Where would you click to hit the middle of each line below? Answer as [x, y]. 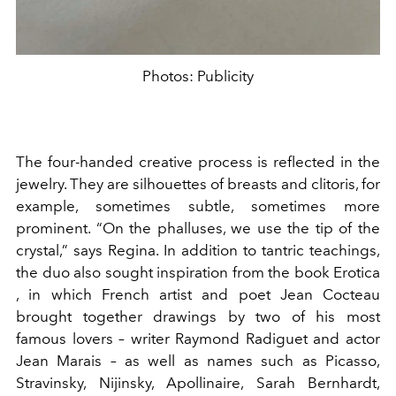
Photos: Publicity [198, 76]
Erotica [357, 272]
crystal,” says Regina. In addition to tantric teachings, [198, 250]
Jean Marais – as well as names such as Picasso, [198, 360]
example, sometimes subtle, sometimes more [198, 206]
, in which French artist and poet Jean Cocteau [198, 294]
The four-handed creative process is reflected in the [198, 161]
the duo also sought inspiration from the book [173, 272]
